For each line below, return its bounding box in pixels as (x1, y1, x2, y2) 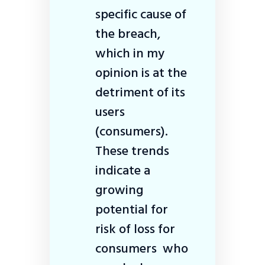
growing (95, 179, 143, 201)
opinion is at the (95, 62, 187, 83)
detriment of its (95, 81, 185, 103)
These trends (95, 140, 169, 161)
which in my (95, 42, 164, 64)
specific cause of (95, 3, 186, 25)
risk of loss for (95, 218, 175, 240)
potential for (95, 198, 168, 220)
